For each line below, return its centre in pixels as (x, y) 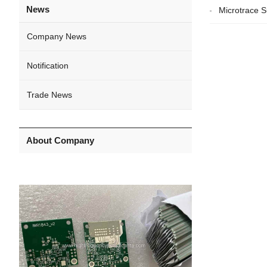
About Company (60, 140)
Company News (57, 36)
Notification (48, 66)
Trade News (49, 95)
